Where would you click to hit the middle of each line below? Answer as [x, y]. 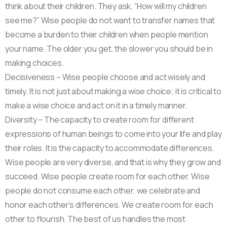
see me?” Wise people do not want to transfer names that [110, 20]
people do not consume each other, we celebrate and [103, 190]
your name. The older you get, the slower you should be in [109, 48]
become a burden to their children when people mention [107, 34]
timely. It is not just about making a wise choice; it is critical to [113, 91]
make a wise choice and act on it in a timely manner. [96, 105]
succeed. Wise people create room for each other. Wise [107, 176]
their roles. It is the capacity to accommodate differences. [110, 148]
